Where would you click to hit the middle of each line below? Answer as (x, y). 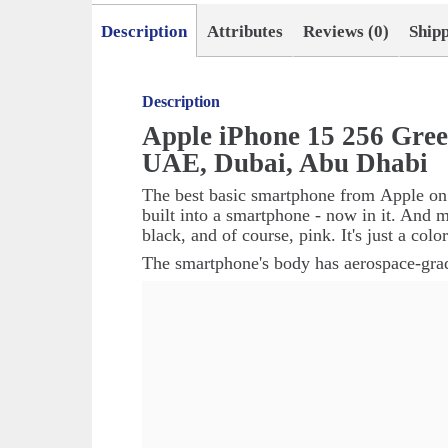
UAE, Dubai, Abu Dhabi (285, 163)
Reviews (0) (346, 32)
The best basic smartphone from (259, 195)
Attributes (245, 32)
